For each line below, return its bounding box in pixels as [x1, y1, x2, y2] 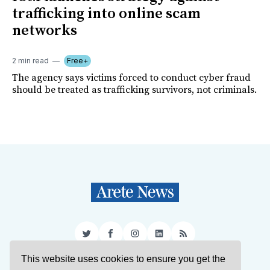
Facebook [110, 232, 156, 245]
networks [12, 21, 77, 40]
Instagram [134, 232, 180, 245]
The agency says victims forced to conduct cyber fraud [12, 71, 251, 84]
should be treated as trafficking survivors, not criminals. [12, 83, 257, 96]
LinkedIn [158, 232, 197, 245]
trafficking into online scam [12, 4, 200, 23]
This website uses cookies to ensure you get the [21, 254, 226, 265]
